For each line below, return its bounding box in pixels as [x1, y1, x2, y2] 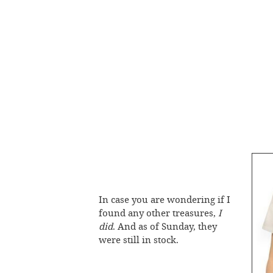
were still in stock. [99, 234, 179, 246]
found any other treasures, [99, 207, 218, 219]
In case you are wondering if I [99, 194, 230, 205]
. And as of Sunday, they [113, 221, 217, 232]
